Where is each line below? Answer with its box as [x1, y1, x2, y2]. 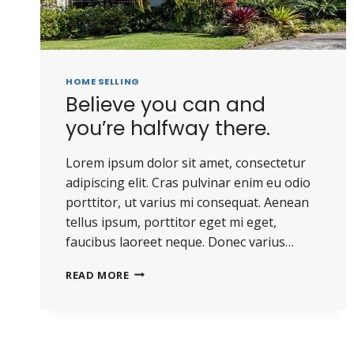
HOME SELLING [66, 75, 140, 88]
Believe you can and [66, 90, 265, 119]
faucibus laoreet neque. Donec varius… [66, 232, 294, 250]
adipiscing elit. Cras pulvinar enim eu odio [66, 173, 311, 191]
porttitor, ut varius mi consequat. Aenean [66, 193, 309, 211]
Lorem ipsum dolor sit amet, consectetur [66, 153, 306, 171]
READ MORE [66, 267, 130, 282]
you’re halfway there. [66, 114, 270, 142]
